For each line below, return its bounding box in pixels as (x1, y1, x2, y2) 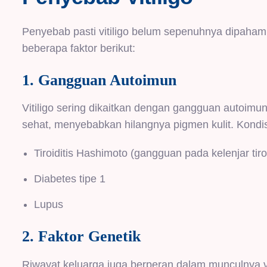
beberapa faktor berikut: (22, 42, 135, 55)
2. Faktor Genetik (22, 228, 141, 246)
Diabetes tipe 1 (34, 173, 105, 185)
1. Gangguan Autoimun (22, 72, 176, 89)
